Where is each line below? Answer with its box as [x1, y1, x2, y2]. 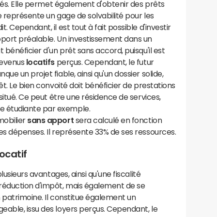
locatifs [26, 58, 55, 66]
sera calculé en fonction [74, 116, 162, 124]
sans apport [27, 116, 74, 124]
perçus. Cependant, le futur [55, 58, 154, 66]
